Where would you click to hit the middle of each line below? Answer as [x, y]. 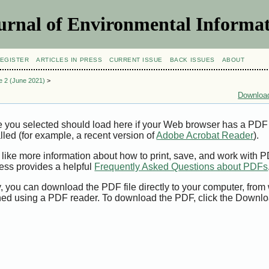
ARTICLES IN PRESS [69, 60]
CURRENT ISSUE [136, 60]
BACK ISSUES [192, 60]
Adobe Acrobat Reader [205, 136]
